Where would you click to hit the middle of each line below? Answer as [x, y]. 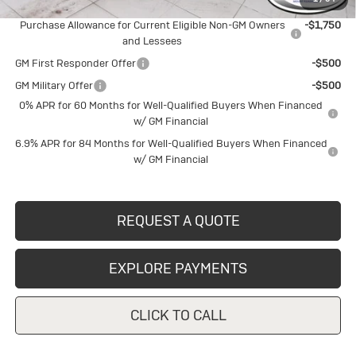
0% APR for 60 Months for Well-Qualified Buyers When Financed [171, 106]
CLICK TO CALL [178, 315]
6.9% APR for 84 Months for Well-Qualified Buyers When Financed [171, 144]
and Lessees [153, 41]
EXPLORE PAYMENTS [178, 269]
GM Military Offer [54, 86]
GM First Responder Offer [75, 64]
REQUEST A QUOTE [178, 221]
